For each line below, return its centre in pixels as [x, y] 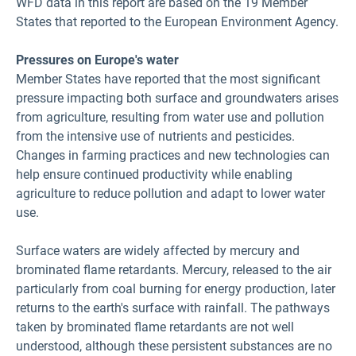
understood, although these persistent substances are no [174, 346]
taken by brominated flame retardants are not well [155, 327]
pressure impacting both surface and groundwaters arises [177, 98]
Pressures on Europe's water [97, 60]
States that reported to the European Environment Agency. [177, 21]
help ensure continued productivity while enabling [154, 174]
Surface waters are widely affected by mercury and [158, 250]
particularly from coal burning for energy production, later [176, 288]
